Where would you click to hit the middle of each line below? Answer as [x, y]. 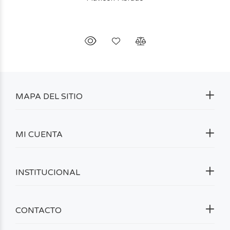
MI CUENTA [39, 135]
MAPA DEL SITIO [49, 97]
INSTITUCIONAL [48, 172]
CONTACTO [39, 210]
